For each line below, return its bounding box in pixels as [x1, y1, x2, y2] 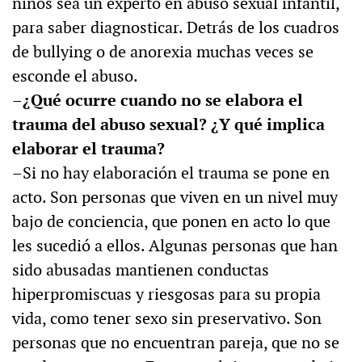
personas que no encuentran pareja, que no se [12, 332, 339, 354]
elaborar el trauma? [12, 138, 165, 160]
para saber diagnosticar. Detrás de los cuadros [12, 17, 339, 39]
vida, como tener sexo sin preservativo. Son [12, 308, 322, 330]
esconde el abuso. [12, 65, 138, 87]
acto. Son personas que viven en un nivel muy [12, 187, 338, 208]
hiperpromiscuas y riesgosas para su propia [12, 284, 321, 305]
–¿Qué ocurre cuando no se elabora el [12, 90, 303, 112]
